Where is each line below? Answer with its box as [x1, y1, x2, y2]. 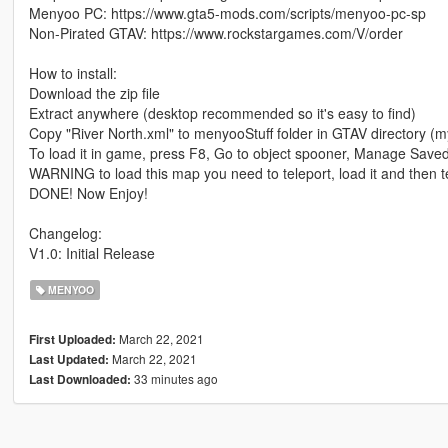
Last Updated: [28, 350, 109, 368]
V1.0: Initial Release [28, 242, 155, 263]
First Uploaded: [28, 330, 116, 348]
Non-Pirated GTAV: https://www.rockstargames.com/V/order [28, 22, 403, 43]
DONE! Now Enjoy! [28, 182, 148, 203]
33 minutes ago [130, 369, 218, 387]
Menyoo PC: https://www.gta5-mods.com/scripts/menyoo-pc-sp [28, 2, 426, 23]
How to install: [28, 62, 117, 83]
